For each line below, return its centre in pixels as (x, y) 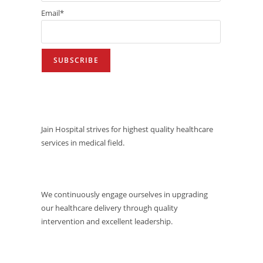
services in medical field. (83, 142)
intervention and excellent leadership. (107, 221)
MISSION (64, 168)
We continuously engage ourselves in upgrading (124, 194)
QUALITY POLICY (83, 247)
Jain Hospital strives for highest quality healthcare (127, 129)
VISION (59, 103)
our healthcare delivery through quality (109, 208)
